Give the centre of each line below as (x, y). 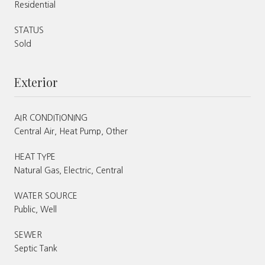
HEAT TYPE (35, 156)
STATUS (29, 30)
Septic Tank (36, 248)
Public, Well (35, 209)
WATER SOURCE (46, 195)
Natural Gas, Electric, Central (69, 170)
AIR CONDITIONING (51, 117)
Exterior (36, 82)
